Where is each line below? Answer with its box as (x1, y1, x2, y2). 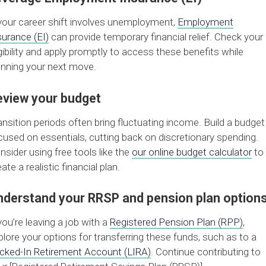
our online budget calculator (132, 145, 252, 158)
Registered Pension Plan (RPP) (110, 216, 243, 229)
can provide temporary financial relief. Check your (49, 31, 264, 43)
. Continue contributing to (151, 246, 261, 258)
